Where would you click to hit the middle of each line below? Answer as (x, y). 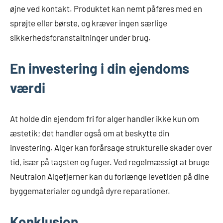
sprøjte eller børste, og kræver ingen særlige (89, 23)
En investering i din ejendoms (100, 68)
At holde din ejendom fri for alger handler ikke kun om (105, 118)
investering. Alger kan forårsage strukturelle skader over (111, 147)
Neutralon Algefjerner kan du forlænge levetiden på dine (110, 176)
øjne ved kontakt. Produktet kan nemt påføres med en (106, 8)
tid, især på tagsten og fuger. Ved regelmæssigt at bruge (110, 162)
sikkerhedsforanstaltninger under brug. (80, 37)
